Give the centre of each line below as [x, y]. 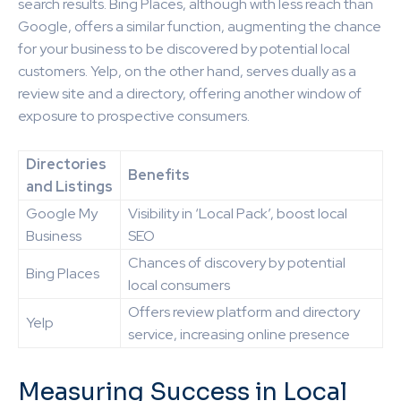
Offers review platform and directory [244, 311]
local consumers [179, 285]
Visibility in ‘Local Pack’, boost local [238, 213]
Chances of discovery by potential [237, 262]
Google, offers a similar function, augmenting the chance [200, 26]
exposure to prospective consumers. [134, 115]
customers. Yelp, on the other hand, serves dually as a [187, 71]
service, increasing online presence [239, 334]
